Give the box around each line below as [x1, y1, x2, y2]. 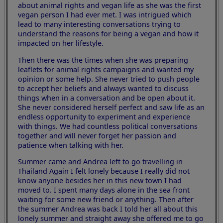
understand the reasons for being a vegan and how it [18, 29, 199, 39]
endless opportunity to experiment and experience [18, 111, 191, 121]
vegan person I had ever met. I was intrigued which [18, 10, 192, 20]
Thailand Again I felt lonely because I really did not [18, 166, 190, 176]
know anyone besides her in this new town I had [18, 175, 182, 185]
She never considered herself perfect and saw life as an [18, 102, 205, 112]
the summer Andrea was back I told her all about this [18, 204, 198, 214]
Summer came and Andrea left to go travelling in [18, 156, 183, 166]
